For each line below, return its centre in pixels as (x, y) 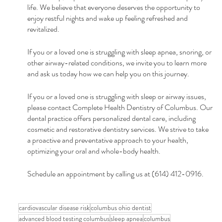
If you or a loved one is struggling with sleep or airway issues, (117, 96)
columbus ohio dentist (121, 207)
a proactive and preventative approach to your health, (108, 140)
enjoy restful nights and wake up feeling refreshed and (108, 18)
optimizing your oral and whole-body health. (94, 151)
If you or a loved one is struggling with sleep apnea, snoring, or (120, 52)
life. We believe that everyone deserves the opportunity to (114, 7)
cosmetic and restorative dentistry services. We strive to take (118, 129)
